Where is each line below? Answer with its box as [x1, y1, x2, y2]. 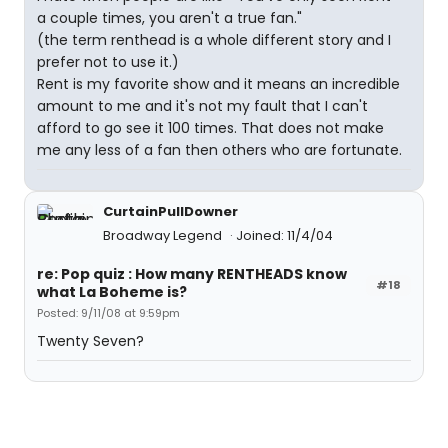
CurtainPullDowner [103, 202, 238, 221]
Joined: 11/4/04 [236, 226, 333, 245]
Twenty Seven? [37, 331, 144, 351]
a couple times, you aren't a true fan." [37, 8, 302, 28]
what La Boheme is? [37, 282, 187, 302]
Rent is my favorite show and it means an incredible [37, 74, 400, 94]
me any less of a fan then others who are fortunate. [37, 140, 402, 160]
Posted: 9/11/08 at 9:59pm [37, 305, 180, 321]
